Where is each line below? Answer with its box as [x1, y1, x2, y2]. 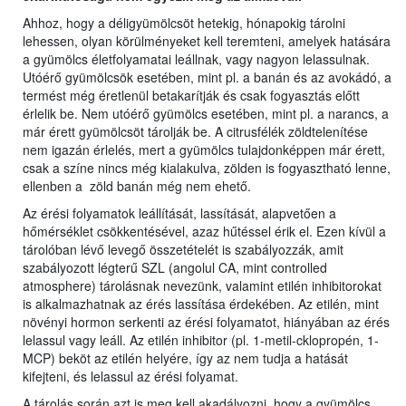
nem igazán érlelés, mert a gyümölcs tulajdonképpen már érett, [23, 140, 385, 159]
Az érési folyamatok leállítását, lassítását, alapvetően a [23, 204, 336, 223]
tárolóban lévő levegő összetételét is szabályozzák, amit [23, 240, 343, 259]
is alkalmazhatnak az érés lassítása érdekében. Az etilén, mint [23, 295, 379, 314]
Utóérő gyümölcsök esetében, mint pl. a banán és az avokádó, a [23, 68, 391, 87]
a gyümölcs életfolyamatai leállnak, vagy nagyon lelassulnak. [23, 50, 370, 69]
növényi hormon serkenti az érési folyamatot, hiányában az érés [23, 313, 390, 332]
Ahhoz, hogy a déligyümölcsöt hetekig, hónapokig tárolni [23, 14, 345, 33]
